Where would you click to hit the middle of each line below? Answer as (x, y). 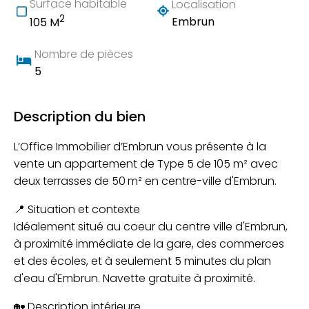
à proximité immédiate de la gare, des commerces (149, 243)
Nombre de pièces (84, 54)
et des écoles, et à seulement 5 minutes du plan (142, 261)
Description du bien (80, 116)
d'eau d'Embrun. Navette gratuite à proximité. (134, 278)
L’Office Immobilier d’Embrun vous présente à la (140, 146)
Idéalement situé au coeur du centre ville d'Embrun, (151, 226)
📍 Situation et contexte (77, 209)
